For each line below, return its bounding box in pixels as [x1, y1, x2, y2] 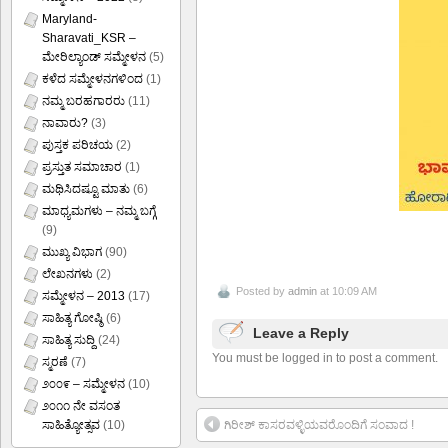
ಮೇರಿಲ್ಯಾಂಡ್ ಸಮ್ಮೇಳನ [42, 50, 146, 64]
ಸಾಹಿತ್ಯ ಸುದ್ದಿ [42, 333, 95, 347]
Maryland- [42, 12, 97, 26]
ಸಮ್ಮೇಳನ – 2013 [42, 289, 125, 303]
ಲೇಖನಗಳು [42, 267, 93, 281]
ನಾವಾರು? [42, 116, 88, 130]
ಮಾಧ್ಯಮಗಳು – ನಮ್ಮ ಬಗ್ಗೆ [42, 204, 156, 218]
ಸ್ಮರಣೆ [42, 355, 68, 369]
